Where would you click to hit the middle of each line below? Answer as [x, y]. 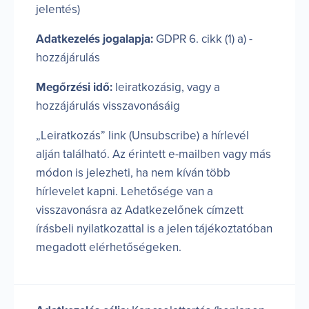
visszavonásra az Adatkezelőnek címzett [140, 210]
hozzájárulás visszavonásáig [108, 106]
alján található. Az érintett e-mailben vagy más [153, 154]
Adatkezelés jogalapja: [94, 39]
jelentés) [58, 9]
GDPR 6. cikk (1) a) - [203, 39]
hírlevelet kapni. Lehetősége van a [124, 191]
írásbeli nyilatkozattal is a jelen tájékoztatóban [154, 228]
